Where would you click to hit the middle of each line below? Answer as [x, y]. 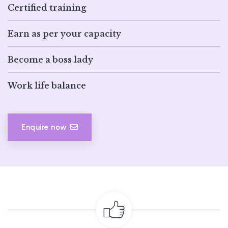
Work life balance [47, 86]
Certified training [47, 8]
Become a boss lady [50, 60]
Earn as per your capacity [64, 34]
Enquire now [44, 127]
